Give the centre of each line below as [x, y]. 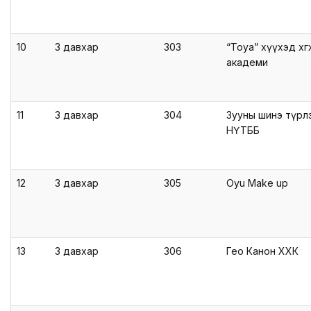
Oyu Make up [257, 183]
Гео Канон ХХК [262, 251]
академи [247, 62]
